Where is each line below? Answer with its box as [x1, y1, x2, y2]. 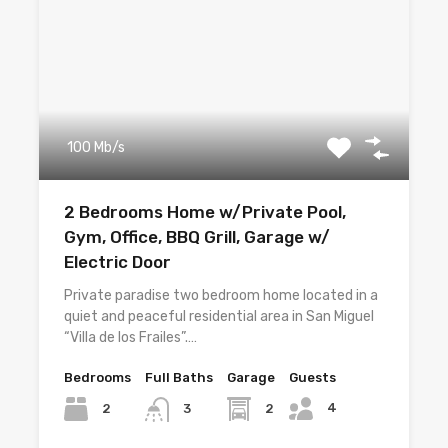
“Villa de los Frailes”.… [64, 329, 197, 347]
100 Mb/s [67, 139, 125, 157]
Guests [289, 370, 336, 386]
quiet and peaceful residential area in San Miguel [64, 308, 374, 326]
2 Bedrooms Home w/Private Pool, [64, 202, 346, 223]
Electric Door [64, 252, 171, 273]
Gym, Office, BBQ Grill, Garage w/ [64, 227, 330, 248]
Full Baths [145, 370, 213, 386]
